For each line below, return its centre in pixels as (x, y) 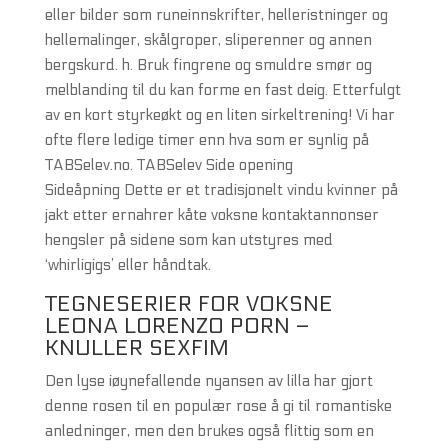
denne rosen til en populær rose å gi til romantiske (218, 406)
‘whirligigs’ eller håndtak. (127, 265)
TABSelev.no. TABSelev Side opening (168, 165)
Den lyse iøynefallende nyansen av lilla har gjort (208, 381)
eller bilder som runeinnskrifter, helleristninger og (216, 15)
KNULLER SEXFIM (136, 348)
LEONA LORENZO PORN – (176, 326)
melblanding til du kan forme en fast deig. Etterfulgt (222, 90)
